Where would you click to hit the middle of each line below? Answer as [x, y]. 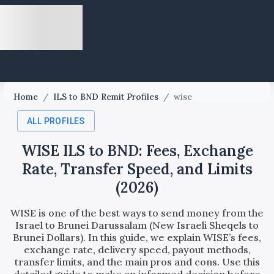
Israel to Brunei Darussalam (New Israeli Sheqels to [137, 225]
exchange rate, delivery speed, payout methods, [137, 250]
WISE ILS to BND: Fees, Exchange [137, 151]
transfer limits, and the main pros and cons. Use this [137, 262]
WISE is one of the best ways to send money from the [137, 213]
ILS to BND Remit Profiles [106, 97]
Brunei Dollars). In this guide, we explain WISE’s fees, [137, 238]
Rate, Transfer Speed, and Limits [137, 169]
